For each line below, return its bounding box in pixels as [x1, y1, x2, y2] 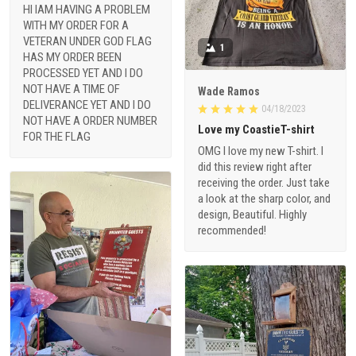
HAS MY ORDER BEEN [23, 50, 122, 65]
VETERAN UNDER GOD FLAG [23, 34, 152, 49]
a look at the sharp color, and [198, 191, 331, 206]
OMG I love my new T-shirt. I [198, 143, 323, 158]
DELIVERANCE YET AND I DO [23, 98, 151, 113]
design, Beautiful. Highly [198, 207, 307, 222]
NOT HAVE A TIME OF [23, 82, 120, 97]
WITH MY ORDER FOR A [23, 18, 129, 33]
